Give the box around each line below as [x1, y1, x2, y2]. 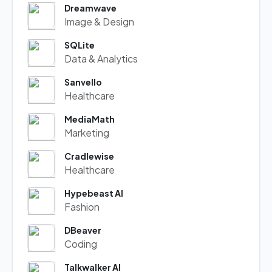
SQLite [64, 39, 95, 50]
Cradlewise [64, 151, 114, 161]
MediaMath [64, 114, 115, 124]
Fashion [64, 200, 100, 213]
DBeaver [64, 225, 101, 236]
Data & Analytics [64, 52, 138, 65]
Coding [64, 237, 97, 250]
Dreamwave [64, 2, 117, 13]
